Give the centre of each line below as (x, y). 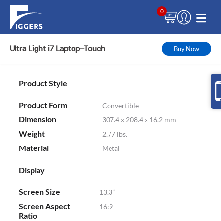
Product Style (43, 83)
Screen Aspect (44, 206)
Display (32, 170)
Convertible (120, 106)
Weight (32, 134)
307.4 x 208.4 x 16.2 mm (139, 120)
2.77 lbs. (115, 134)
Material (34, 148)
